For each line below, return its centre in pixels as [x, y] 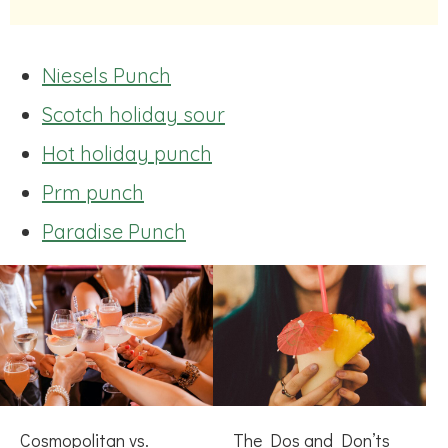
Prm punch [93, 192]
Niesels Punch [106, 75]
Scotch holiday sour [133, 114]
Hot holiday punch [127, 153]
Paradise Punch [114, 231]
